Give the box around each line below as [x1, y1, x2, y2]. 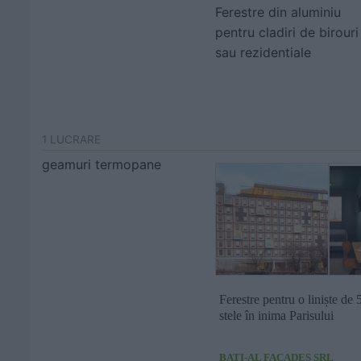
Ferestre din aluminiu [215, 4, 341, 20]
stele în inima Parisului [219, 309, 334, 322]
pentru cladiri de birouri [215, 24, 359, 40]
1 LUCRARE [42, 133, 101, 146]
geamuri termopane [42, 156, 161, 172]
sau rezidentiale [215, 44, 311, 60]
